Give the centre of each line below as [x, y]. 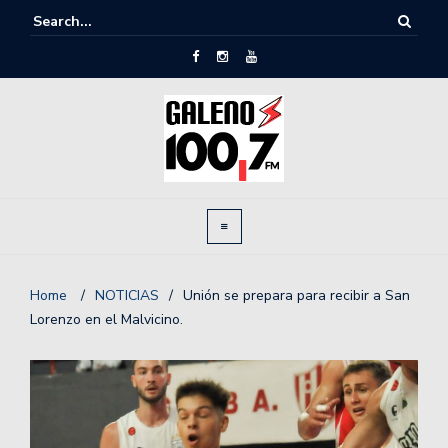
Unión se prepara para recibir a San [296, 295]
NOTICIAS [127, 295]
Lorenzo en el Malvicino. [106, 319]
